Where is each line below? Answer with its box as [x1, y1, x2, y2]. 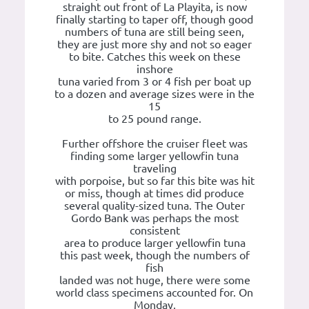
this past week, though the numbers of [59, 249, 250, 262]
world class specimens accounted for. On [56, 286, 253, 299]
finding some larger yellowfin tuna [70, 150, 239, 163]
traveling [132, 162, 177, 175]
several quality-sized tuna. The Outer [64, 199, 245, 212]
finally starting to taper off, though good [56, 13, 253, 26]
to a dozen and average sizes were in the [54, 88, 255, 101]
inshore [136, 63, 173, 76]
